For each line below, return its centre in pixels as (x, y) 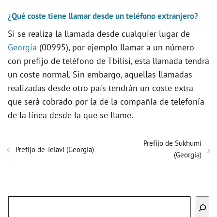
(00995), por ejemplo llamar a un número (116, 47)
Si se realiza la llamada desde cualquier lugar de (99, 33)
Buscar (20, 202)
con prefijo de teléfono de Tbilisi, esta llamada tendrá (108, 61)
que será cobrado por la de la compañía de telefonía (106, 101)
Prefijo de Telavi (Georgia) (55, 150)
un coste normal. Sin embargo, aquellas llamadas (100, 74)
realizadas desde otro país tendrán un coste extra (101, 88)
